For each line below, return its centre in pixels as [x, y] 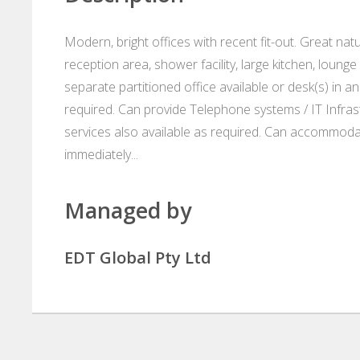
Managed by [128, 211]
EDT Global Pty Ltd [138, 258]
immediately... [101, 155]
